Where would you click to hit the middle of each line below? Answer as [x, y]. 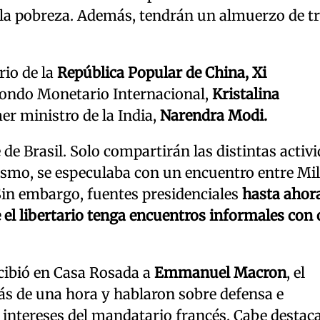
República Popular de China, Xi [160, 72]
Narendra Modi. [214, 115]
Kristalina [246, 94]
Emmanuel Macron [220, 272]
